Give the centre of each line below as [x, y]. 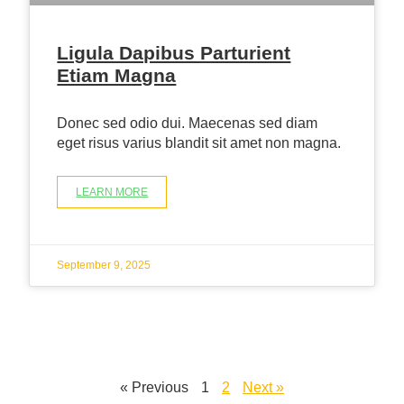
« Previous [154, 387]
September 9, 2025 [104, 265]
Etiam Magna [117, 75]
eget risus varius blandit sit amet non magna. [199, 142]
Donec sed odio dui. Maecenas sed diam [188, 123]
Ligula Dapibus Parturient [174, 52]
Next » [263, 387]
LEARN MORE [112, 192]
